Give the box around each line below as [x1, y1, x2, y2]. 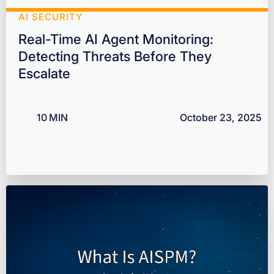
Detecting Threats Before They [18, 48, 212, 65]
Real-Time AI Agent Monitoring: [18, 31, 213, 48]
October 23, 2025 [180, 111, 262, 124]
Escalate [18, 65, 70, 82]
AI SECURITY [18, 11, 83, 23]
